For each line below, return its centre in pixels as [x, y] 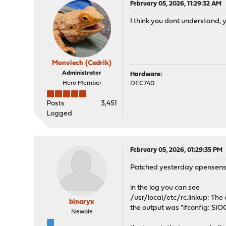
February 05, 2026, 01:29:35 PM [177, 150]
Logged [60, 114]
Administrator [82, 73]
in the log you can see [165, 188]
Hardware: [146, 74]
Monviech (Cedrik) [82, 63]
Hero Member [82, 83]
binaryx [82, 202]
